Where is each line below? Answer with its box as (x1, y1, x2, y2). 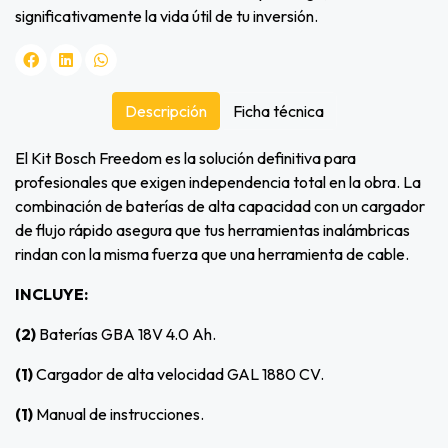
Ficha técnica (232, 101, 324, 122)
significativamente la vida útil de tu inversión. (15, 6, 318, 27)
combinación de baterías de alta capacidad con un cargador (15, 196, 425, 217)
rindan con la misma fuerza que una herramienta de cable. (15, 244, 409, 265)
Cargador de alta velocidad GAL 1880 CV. (36, 364, 324, 385)
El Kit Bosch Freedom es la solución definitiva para (15, 148, 356, 169)
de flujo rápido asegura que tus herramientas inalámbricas (15, 220, 410, 241)
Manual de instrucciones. (36, 404, 204, 425)
